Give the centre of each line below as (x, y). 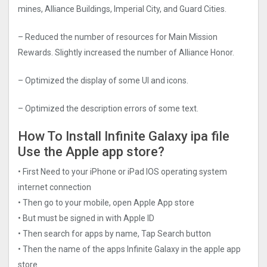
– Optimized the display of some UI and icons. (103, 81)
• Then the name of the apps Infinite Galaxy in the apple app (129, 249)
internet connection (55, 187)
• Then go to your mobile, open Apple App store (106, 202)
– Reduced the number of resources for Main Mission (118, 37)
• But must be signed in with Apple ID (86, 218)
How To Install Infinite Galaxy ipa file (124, 136)
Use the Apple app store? (91, 152)
